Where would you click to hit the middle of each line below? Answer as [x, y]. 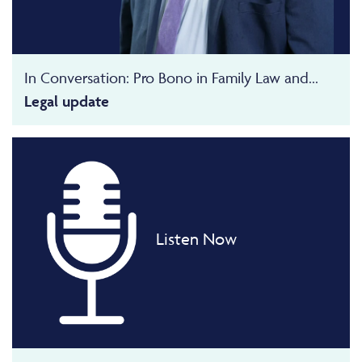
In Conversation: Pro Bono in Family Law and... [171, 78]
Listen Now [196, 238]
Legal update [67, 101]
